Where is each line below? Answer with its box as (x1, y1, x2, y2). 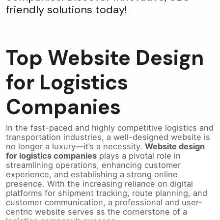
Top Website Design (6, 44, 204, 71)
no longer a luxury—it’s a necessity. (6, 141, 145, 151)
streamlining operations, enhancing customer (6, 160, 181, 170)
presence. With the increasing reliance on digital (6, 179, 193, 189)
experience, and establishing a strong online (6, 169, 178, 179)
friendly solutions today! (6, 2, 127, 17)
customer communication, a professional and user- (6, 197, 202, 207)
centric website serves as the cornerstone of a (6, 207, 187, 217)
